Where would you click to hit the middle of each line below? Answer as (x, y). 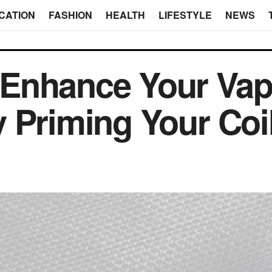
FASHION (70, 15)
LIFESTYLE (185, 15)
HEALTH (125, 15)
